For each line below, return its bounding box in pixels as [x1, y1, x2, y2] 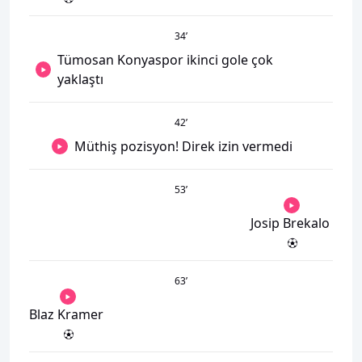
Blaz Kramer [29, 305, 103, 323]
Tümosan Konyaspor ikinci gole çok [57, 51, 273, 69]
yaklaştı [57, 70, 103, 88]
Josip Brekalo [250, 214, 330, 232]
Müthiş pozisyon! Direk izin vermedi [74, 137, 293, 155]
